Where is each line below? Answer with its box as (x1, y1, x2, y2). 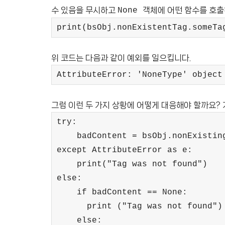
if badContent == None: (57, 188, 187, 197)
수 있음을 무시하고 (51, 6, 118, 15)
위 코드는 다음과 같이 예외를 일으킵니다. (51, 53, 191, 62)
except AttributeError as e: (57, 146, 192, 155)
